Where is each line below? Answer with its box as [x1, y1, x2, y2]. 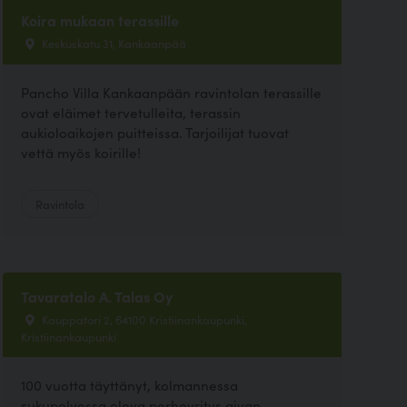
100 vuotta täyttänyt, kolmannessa [20, 374, 238, 394]
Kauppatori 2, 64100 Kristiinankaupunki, [38, 310, 247, 327]
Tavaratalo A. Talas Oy [20, 285, 173, 306]
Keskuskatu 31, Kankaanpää [38, 35, 186, 52]
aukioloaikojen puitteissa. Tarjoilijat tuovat [20, 122, 289, 142]
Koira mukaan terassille [20, 10, 179, 31]
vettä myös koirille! [20, 142, 141, 162]
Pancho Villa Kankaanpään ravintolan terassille [20, 82, 322, 102]
